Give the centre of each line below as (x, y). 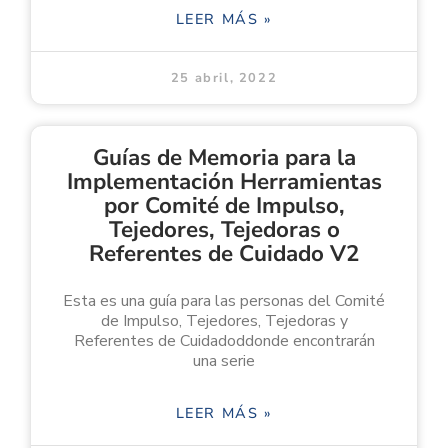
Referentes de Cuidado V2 (224, 253)
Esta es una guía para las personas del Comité (224, 300)
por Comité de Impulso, (224, 205)
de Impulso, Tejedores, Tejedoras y (224, 320)
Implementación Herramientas (224, 181)
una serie (224, 360)
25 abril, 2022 (224, 77)
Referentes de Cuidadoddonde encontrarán (224, 340)
